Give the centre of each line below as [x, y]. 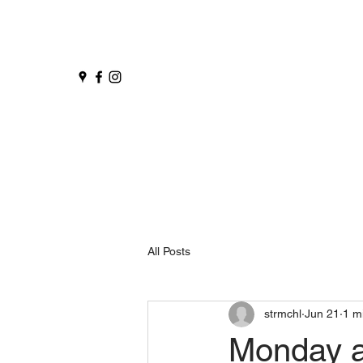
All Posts [169, 252]
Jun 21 [322, 314]
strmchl [283, 314]
